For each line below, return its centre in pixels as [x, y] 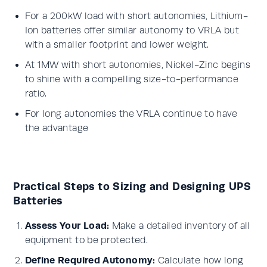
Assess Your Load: [67, 226]
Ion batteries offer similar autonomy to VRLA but [132, 30]
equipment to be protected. [86, 240]
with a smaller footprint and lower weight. [117, 45]
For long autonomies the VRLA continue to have [131, 114]
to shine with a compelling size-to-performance [132, 79]
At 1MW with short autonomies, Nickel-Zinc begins [137, 65]
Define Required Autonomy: [90, 260]
